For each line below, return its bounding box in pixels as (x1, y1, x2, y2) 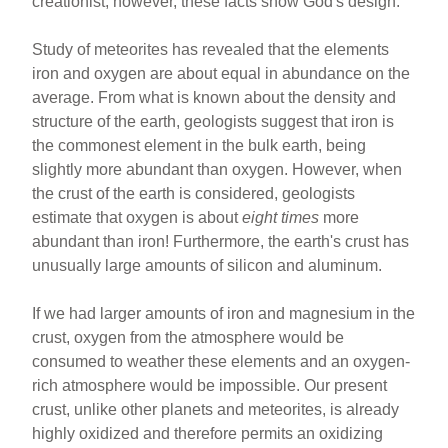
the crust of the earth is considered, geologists (32, 185, 356, 202)
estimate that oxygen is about (32, 209, 243, 226)
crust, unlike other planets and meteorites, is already (32, 401, 400, 418)
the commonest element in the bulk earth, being (32, 137, 367, 154)
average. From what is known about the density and (32, 89, 397, 106)
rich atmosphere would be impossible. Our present (32, 377, 388, 394)
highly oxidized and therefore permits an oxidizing (32, 425, 384, 442)
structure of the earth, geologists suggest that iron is (32, 113, 395, 130)
